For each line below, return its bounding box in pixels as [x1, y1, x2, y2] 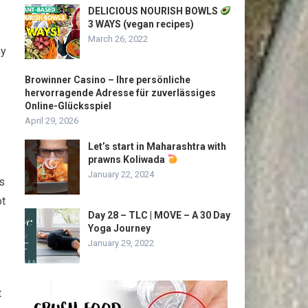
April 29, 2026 [25, 115, 78, 126]
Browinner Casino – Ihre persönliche [25, 74, 190, 85]
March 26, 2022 [88, 34, 148, 44]
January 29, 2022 [88, 238, 154, 248]
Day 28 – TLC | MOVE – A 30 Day [88, 210, 230, 221]
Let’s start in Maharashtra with [88, 141, 226, 152]
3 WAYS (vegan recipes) [88, 19, 194, 30]
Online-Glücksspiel [25, 100, 111, 111]
